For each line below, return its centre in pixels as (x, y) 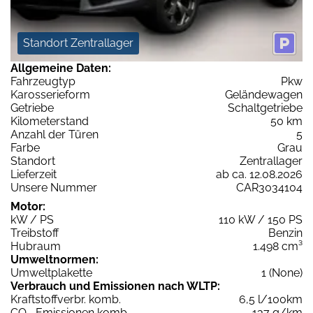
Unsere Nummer (54, 188)
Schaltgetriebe (265, 108)
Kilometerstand (50, 122)
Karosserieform (50, 95)
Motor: (28, 207)
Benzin (285, 233)
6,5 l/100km (271, 300)
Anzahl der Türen (54, 135)
